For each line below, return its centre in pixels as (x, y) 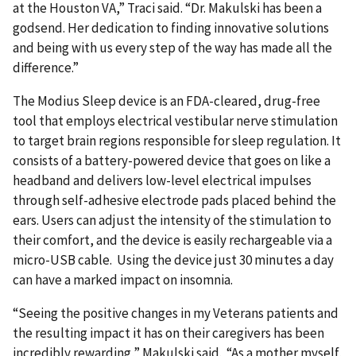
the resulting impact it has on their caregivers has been (168, 333)
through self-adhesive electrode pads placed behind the (174, 200)
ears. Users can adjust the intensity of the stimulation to (172, 220)
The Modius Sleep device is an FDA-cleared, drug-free (166, 101)
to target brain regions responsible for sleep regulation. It (177, 140)
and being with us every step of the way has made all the (172, 47)
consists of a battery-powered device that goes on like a (172, 160)
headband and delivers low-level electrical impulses (162, 180)
